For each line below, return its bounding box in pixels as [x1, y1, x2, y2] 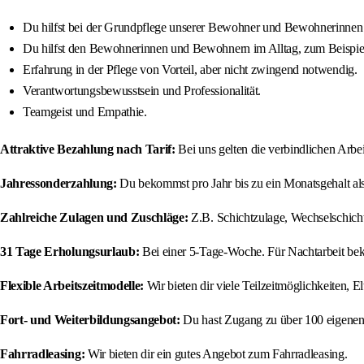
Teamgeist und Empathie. [23, 105, 147, 119]
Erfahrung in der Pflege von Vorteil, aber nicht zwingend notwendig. [23, 63, 357, 77]
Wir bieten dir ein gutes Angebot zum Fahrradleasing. [84, 347, 348, 362]
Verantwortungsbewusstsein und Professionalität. [23, 84, 261, 98]
